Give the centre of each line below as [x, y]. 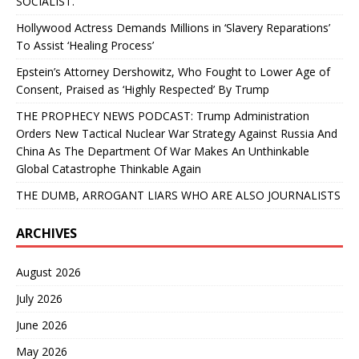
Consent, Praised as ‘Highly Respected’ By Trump [143, 89]
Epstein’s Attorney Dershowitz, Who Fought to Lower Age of [173, 71]
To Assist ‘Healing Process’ [85, 45]
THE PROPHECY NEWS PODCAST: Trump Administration [163, 115]
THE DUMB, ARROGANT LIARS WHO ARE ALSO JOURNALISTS [178, 195]
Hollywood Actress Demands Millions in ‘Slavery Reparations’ [173, 27]
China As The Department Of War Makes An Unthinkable [163, 151]
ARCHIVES [46, 233]
